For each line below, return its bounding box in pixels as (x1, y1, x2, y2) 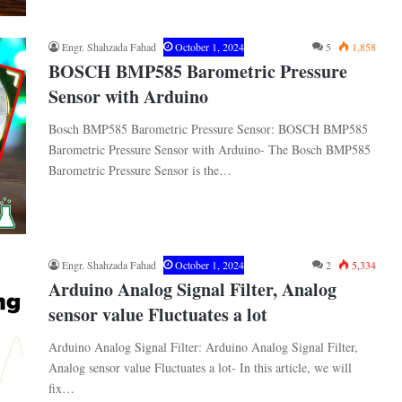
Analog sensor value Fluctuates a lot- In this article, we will (48, 358, 352, 376)
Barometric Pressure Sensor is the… (48, 161, 232, 179)
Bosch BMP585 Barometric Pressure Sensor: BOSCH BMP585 (48, 119, 368, 137)
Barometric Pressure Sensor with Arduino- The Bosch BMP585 (48, 140, 371, 158)
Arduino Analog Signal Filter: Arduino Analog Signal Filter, (48, 337, 358, 355)
